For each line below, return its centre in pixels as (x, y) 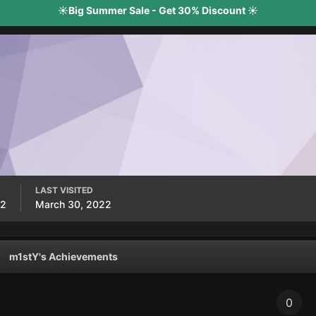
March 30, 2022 (73, 204)
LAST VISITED (64, 190)
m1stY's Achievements (63, 256)
